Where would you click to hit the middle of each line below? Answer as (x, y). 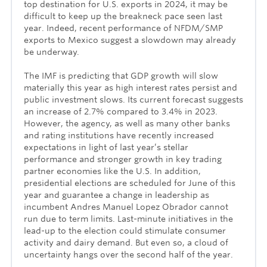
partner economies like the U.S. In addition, (112, 171)
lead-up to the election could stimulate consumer (125, 230)
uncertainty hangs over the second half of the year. (128, 254)
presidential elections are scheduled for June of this (130, 183)
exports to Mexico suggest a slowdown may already (130, 40)
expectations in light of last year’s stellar (106, 147)
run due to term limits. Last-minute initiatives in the (128, 218)
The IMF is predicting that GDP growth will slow (121, 75)
